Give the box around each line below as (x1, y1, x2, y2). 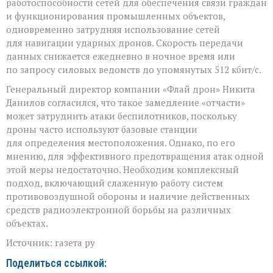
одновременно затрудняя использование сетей (6, 23, 220, 35)
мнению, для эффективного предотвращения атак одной (6, 149, 264, 162)
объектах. (6, 216, 48, 229)
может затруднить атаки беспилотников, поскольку (6, 109, 237, 122)
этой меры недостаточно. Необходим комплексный (6, 163, 239, 175)
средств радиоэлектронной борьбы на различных (6, 203, 231, 216)
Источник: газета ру (6, 236, 95, 249)
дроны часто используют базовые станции (6, 122, 197, 135)
